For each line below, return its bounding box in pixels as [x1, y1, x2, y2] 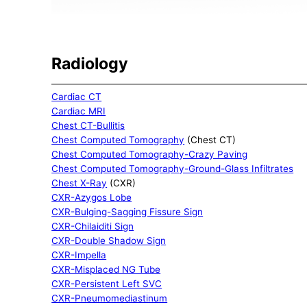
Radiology [51, 54, 129, 74]
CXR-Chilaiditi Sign [51, 220, 134, 232]
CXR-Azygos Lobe [51, 191, 132, 203]
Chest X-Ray [51, 177, 108, 188]
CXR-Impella [51, 249, 107, 260]
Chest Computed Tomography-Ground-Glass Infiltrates [51, 162, 294, 174]
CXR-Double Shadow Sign [51, 234, 167, 246]
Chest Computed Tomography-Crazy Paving [51, 148, 248, 160]
